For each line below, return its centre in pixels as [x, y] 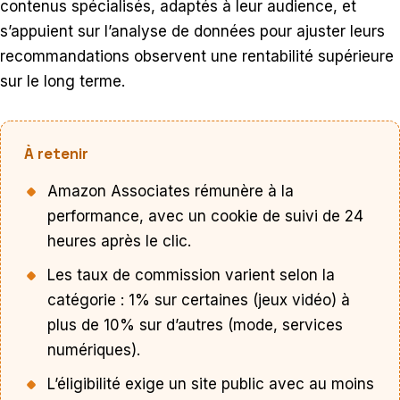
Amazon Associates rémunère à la [171, 192]
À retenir [56, 154]
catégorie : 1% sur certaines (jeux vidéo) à [199, 300]
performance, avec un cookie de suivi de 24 [205, 217]
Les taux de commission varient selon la [191, 275]
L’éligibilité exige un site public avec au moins [211, 384]
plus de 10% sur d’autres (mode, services [195, 325]
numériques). [94, 350]
